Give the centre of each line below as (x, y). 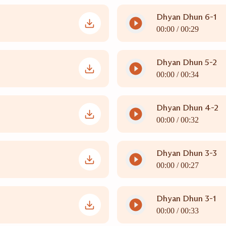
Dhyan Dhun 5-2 (187, 62)
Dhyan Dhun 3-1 (186, 199)
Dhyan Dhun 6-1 (186, 17)
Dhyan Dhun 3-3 (187, 153)
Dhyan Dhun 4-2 (187, 108)
